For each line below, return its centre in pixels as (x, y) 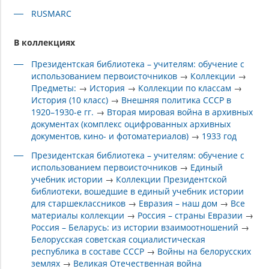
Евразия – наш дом (178, 204)
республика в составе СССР (88, 252)
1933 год (219, 136)
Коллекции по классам (185, 88)
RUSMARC (52, 14)
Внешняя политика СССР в (177, 100)
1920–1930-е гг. (63, 112)
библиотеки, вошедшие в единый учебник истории (138, 192)
